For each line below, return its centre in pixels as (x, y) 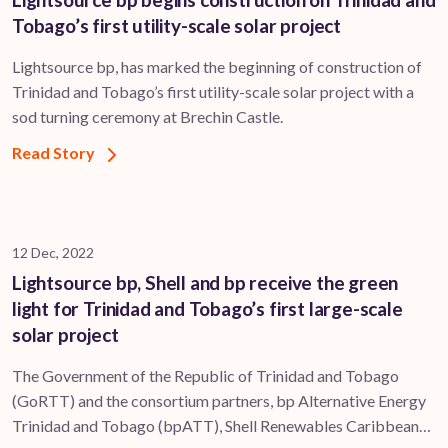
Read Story (55, 153)
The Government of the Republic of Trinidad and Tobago (205, 376)
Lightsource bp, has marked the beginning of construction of (217, 67)
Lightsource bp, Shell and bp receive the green (205, 283)
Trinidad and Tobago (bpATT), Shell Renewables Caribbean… (221, 426)
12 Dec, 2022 (53, 253)
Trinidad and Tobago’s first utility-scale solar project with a (213, 92)
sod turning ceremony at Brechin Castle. (147, 117)
